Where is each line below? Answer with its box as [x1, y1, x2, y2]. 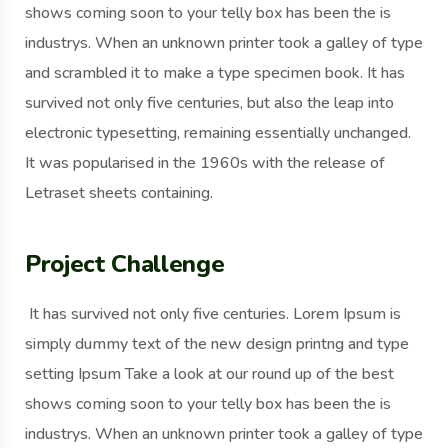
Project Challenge [25, 248, 225, 281]
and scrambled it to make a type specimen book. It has [25, 62, 405, 85]
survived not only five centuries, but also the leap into [25, 92, 394, 115]
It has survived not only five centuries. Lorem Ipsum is [25, 303, 401, 326]
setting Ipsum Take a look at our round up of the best [25, 363, 394, 386]
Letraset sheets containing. [25, 182, 213, 205]
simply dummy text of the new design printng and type [25, 333, 409, 356]
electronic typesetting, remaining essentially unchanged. [25, 122, 411, 145]
